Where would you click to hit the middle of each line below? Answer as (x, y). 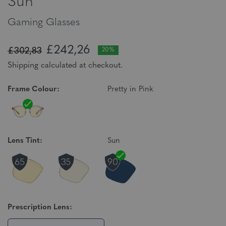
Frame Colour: (34, 90)
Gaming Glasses (44, 23)
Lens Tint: (25, 141)
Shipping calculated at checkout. (65, 66)
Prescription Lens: (40, 208)
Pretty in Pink (130, 90)
